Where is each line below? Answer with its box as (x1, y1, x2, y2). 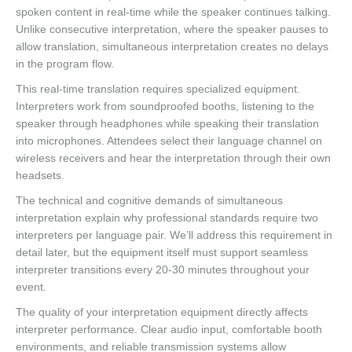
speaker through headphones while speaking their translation (16, 117, 319, 130)
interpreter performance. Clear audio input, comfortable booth (16, 323, 322, 336)
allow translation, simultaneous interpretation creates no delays (16, 40, 328, 53)
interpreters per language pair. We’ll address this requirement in (16, 229, 332, 242)
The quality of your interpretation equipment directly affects (16, 306, 308, 319)
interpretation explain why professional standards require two (16, 211, 318, 225)
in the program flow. (16, 57, 114, 71)
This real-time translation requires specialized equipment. (16, 82, 300, 96)
